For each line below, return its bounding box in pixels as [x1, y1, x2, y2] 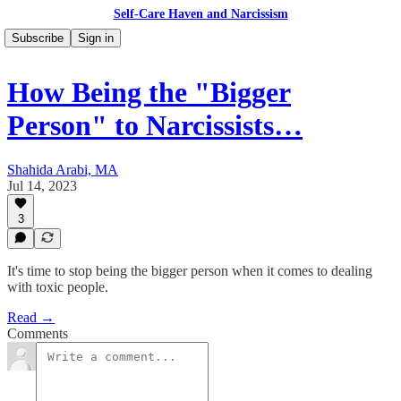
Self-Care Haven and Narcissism [113, 7, 288, 21]
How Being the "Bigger [7, 76, 291, 109]
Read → [7, 310, 55, 325]
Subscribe [12, 31, 64, 45]
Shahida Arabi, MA [7, 161, 118, 177]
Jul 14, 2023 [7, 177, 77, 193]
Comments [7, 326, 68, 341]
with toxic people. [7, 279, 108, 294]
